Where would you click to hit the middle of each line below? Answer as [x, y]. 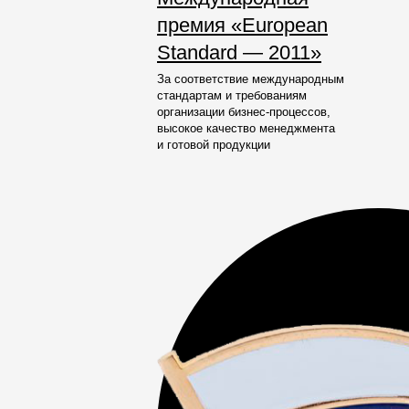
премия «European [242, 25]
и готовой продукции [214, 145]
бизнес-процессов [278, 112]
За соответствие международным [251, 79]
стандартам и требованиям [232, 95]
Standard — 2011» [239, 52]
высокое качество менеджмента [246, 128]
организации [193, 112]
